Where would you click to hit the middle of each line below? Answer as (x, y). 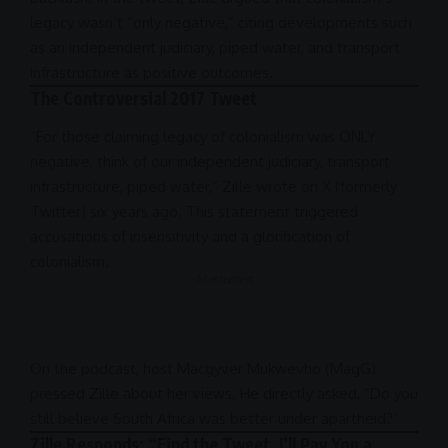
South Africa (154, 418)
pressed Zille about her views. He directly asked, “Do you (224, 393)
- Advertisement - (224, 278)
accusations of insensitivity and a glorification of (190, 236)
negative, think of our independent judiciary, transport (210, 161)
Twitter (55, 211)
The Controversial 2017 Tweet (143, 98)
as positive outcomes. (196, 73)
